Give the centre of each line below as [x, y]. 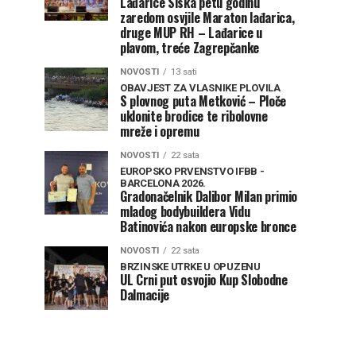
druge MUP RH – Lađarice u [191, 33]
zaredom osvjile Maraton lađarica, [207, 17]
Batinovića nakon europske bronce [208, 226]
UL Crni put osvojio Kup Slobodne [204, 280]
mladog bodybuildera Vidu [185, 211]
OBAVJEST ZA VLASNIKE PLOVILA [200, 88]
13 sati [184, 72]
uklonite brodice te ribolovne [194, 116]
